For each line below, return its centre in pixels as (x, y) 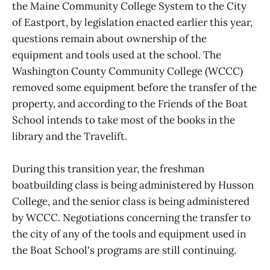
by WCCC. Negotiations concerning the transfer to (131, 218)
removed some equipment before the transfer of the (134, 87)
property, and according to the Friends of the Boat (130, 104)
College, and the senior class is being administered (131, 202)
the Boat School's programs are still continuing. (124, 250)
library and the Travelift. (70, 136)
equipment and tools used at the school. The (117, 55)
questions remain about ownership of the (109, 39)
